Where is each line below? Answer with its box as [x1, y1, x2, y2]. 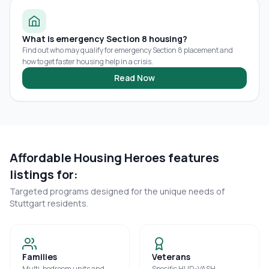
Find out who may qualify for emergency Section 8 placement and [22, 45, 233, 55]
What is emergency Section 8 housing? [22, 33, 187, 44]
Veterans [152, 251, 190, 262]
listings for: [10, 166, 78, 183]
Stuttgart [10, 198, 46, 209]
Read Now [114, 72, 155, 83]
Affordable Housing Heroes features [10, 150, 219, 166]
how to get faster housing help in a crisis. [22, 56, 153, 67]
